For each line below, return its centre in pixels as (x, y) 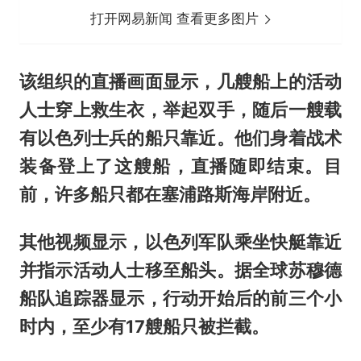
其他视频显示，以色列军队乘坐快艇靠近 (180, 241)
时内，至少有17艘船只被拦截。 (144, 326)
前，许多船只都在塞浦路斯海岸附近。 (170, 195)
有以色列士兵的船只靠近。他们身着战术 (180, 138)
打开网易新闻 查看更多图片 (177, 19)
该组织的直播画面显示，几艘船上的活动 (180, 82)
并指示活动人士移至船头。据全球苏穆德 (180, 270)
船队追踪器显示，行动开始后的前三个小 (180, 298)
